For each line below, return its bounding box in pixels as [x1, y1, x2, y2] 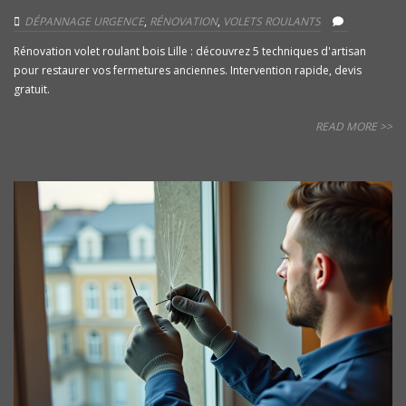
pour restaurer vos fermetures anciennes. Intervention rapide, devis [14, 63, 362, 79]
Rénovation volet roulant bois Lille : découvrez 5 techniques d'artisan [14, 43, 366, 60]
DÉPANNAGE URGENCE [24, 14, 144, 30]
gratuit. [14, 82, 50, 98]
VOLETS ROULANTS [223, 14, 321, 30]
